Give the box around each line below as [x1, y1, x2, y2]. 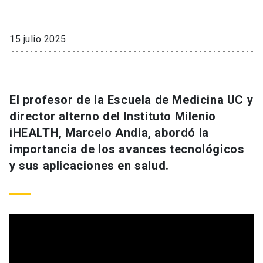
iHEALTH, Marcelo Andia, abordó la [9, 126, 209, 140]
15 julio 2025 [9, 33, 66, 45]
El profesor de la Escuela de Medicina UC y [9, 93, 254, 107]
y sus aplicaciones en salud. [9, 159, 169, 173]
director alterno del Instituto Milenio [9, 109, 216, 124]
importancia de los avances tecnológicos [9, 142, 245, 157]
